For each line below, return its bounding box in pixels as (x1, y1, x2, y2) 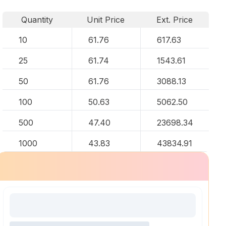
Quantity (21, 15, 53, 25)
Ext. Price (156, 15, 193, 25)
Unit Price (87, 15, 125, 25)
